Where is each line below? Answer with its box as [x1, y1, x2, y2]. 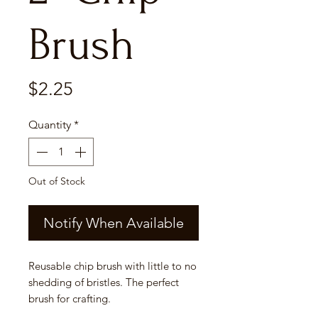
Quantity [28, 118, 71, 132]
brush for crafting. [28, 292, 111, 306]
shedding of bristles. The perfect [28, 275, 179, 290]
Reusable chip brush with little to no [28, 259, 197, 273]
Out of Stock [28, 175, 85, 188]
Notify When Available [43, 214, 184, 232]
